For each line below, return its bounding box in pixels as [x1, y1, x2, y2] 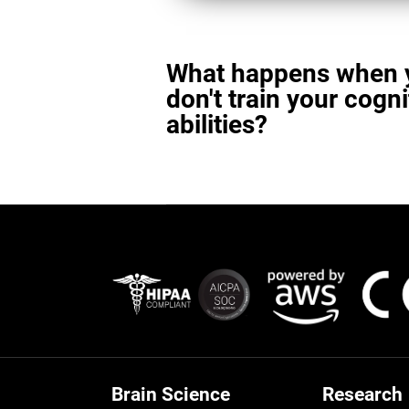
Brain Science [111, 383, 230, 406]
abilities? [166, 110, 267, 141]
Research [322, 383, 403, 406]
